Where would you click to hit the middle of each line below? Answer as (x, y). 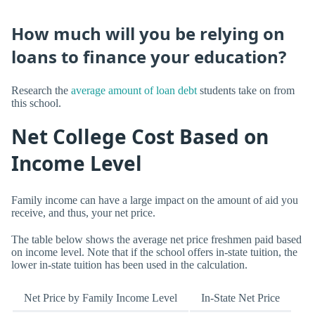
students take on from (246, 90)
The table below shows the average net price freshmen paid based (156, 239)
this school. (36, 103)
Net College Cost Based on (140, 136)
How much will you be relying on (148, 34)
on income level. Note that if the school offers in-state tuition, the (154, 252)
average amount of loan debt (134, 90)
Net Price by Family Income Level (101, 297)
